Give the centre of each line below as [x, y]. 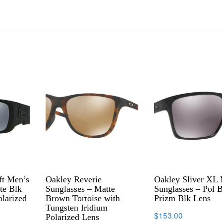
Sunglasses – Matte [81, 189]
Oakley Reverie [74, 179]
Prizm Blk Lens [183, 198]
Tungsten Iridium [77, 207]
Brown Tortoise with [83, 198]
